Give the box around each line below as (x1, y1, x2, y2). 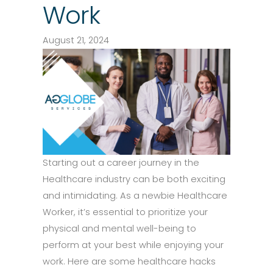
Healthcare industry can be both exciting (43, 172, 225, 185)
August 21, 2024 (43, 34, 109, 47)
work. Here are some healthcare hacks (43, 255, 216, 268)
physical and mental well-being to (43, 222, 196, 235)
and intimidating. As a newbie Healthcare (43, 189, 227, 202)
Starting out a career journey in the (43, 156, 199, 169)
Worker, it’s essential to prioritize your (43, 205, 208, 218)
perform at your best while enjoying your (43, 238, 224, 251)
